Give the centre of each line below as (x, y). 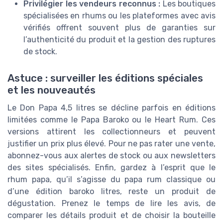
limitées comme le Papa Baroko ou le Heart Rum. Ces (111, 120)
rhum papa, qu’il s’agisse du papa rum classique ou (111, 180)
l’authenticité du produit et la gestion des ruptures (119, 40)
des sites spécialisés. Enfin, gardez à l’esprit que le (111, 168)
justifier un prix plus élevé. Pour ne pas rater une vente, (111, 144)
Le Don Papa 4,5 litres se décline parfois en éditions (111, 108)
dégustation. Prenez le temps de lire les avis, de (111, 204)
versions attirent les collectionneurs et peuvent (111, 132)
